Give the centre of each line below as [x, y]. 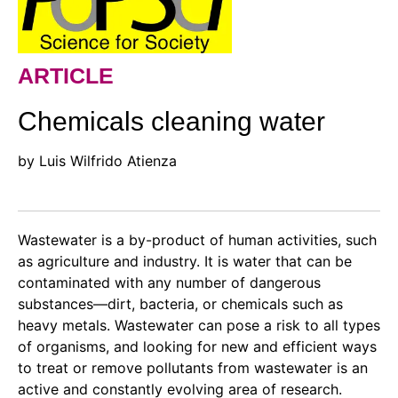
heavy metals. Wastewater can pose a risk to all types [199, 325]
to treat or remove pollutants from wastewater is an [193, 367]
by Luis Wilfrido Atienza [97, 160]
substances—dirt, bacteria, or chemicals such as [180, 303]
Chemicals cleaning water [171, 121]
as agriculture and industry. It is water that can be [185, 261]
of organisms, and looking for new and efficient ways [197, 346]
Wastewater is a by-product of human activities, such [197, 239]
